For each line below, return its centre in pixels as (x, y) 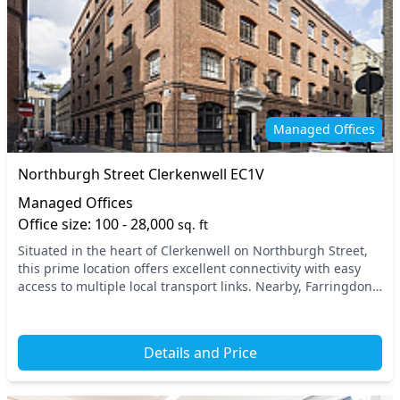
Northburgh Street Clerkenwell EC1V (141, 174)
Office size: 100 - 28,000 (98, 224)
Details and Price (200, 353)
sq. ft (193, 225)
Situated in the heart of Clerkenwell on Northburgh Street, (193, 250)
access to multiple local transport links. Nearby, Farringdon (195, 286)
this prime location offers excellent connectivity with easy (189, 268)
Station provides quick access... (111, 304)
